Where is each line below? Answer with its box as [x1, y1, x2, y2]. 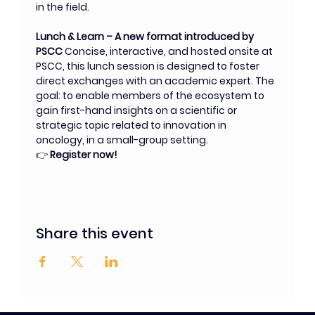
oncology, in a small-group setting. [36, 133, 209, 147]
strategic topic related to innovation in [36, 118, 229, 132]
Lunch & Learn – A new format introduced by [36, 30, 257, 44]
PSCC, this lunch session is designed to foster [36, 59, 262, 73]
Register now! [50, 148, 117, 162]
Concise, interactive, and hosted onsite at [65, 44, 276, 58]
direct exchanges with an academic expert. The [36, 74, 277, 88]
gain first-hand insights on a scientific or [36, 103, 240, 117]
